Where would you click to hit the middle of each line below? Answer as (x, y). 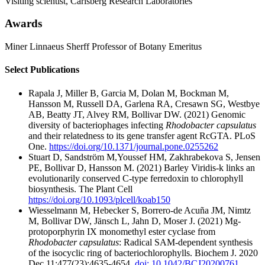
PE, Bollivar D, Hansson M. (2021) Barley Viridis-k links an (142, 167)
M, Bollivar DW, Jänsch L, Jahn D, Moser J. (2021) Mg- (135, 221)
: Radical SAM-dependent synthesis (186, 242)
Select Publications (42, 70)
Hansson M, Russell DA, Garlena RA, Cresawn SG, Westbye (144, 104)
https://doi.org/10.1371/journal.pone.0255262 (134, 146)
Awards (23, 24)
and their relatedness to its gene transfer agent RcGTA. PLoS (142, 135)
